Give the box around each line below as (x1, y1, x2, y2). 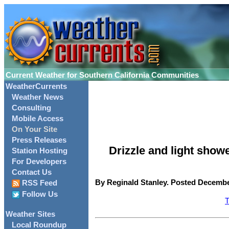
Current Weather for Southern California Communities (6, 71, 199, 79)
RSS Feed (20, 179, 57, 187)
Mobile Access (12, 114, 63, 123)
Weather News (12, 93, 63, 101)
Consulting (12, 104, 51, 112)
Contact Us (12, 168, 52, 176)
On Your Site (12, 125, 57, 133)
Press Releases (12, 136, 66, 144)
